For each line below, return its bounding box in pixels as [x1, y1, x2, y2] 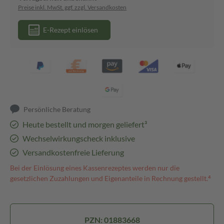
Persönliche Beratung [23, 105, 91, 113]
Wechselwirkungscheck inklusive [22, 133, 135, 143]
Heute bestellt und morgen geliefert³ [22, 119, 147, 129]
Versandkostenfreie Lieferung [22, 147, 124, 157]
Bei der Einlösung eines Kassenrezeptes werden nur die [10, 163, 179, 172]
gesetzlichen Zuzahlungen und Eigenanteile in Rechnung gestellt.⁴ [10, 174, 211, 182]
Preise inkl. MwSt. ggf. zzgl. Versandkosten [18, 3, 126, 11]
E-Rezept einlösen [43, 25, 98, 34]
